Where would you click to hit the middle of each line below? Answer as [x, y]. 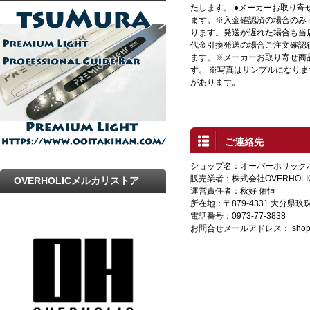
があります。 [215, 82]
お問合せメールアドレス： [241, 228]
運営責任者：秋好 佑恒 [233, 191]
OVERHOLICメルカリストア [76, 180]
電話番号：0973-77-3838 [238, 216]
